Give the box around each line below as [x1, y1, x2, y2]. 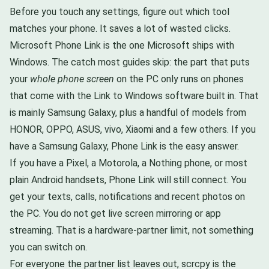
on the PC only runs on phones [114, 73, 244, 85]
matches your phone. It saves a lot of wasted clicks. [10, 22, 231, 34]
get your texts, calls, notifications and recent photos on [10, 190, 245, 202]
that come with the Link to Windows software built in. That [10, 89, 259, 101]
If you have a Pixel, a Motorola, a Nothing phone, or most [10, 157, 247, 169]
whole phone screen [30, 73, 114, 85]
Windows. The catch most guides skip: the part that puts [10, 56, 250, 68]
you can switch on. [10, 241, 87, 253]
